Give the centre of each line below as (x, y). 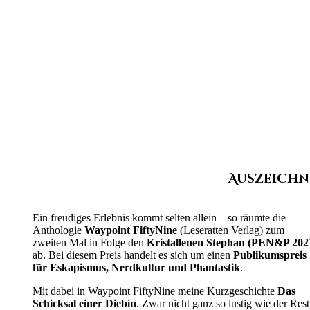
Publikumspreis (270, 255)
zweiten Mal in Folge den (90, 242)
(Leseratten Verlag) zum (231, 230)
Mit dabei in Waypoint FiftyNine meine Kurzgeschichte (155, 291)
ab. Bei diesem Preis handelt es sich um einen (133, 255)
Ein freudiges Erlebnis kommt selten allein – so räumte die (159, 217)
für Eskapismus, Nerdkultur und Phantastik (137, 267)
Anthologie (59, 230)
